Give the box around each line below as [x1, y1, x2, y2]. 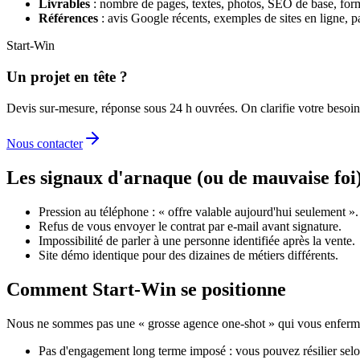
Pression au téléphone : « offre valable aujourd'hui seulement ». [39, 204, 358, 219]
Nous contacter [6, 136, 83, 150]
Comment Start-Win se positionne [6, 278, 286, 300]
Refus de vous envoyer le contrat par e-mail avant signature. [39, 219, 342, 233]
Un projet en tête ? [6, 68, 128, 86]
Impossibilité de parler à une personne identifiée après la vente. [39, 233, 355, 247]
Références [39, 11, 98, 26]
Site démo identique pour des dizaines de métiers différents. [39, 247, 338, 262]
